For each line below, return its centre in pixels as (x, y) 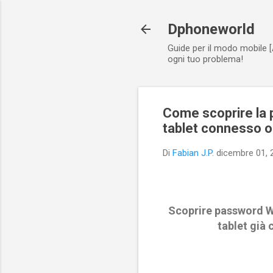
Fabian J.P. (193, 153)
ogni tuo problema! (205, 59)
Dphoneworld (211, 29)
